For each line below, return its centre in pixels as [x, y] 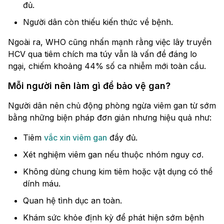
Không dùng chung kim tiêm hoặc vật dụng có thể [118, 172]
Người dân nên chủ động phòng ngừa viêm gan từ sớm [112, 106]
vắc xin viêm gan [75, 138]
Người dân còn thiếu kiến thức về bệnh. [98, 22]
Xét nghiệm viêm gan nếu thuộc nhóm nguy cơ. [113, 155]
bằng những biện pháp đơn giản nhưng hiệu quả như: [110, 118]
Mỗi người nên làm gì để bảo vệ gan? [89, 86]
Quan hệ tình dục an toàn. [72, 201]
